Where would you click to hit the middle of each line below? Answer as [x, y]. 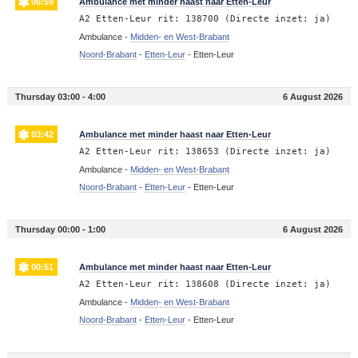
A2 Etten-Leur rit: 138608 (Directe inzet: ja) [205, 284]
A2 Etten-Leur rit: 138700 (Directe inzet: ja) [205, 18]
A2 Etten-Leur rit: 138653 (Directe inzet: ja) [205, 151]
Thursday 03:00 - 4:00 [60, 96]
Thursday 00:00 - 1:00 [60, 229]
